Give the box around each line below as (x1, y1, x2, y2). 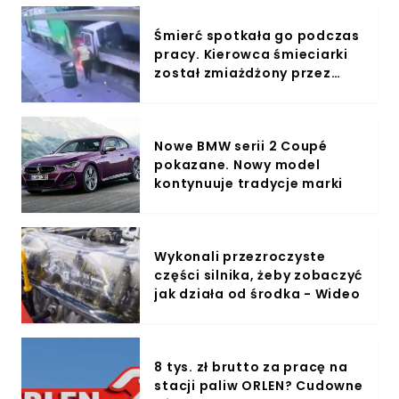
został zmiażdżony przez (154, 63, 331, 82)
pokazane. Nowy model (154, 155, 321, 174)
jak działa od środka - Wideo (154, 284, 361, 303)
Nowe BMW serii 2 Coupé (154, 136, 328, 155)
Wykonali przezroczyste (154, 247, 326, 265)
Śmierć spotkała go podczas (154, 26, 360, 45)
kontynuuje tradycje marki (154, 174, 344, 192)
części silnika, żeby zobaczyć (154, 265, 363, 284)
